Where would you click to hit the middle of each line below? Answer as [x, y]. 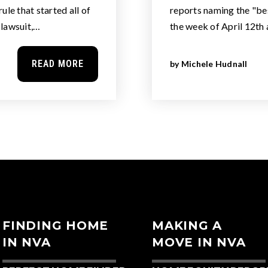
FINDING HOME [55, 226]
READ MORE [58, 64]
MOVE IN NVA [199, 242]
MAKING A [187, 226]
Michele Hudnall [214, 64]
